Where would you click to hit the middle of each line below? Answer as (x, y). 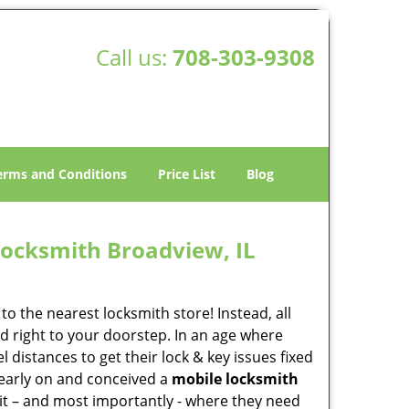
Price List (187, 174)
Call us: (134, 57)
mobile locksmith (235, 379)
